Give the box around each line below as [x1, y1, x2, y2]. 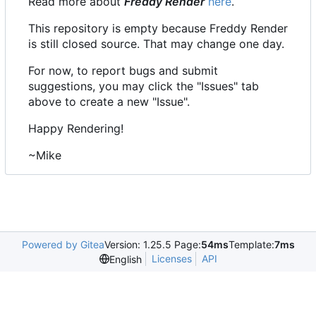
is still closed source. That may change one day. [28, 37, 284, 51]
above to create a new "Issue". [28, 95, 190, 109]
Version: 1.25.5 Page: [104, 238, 201, 251]
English [109, 253, 142, 265]
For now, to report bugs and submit [28, 63, 218, 78]
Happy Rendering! [28, 121, 123, 136]
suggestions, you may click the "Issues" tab [28, 79, 259, 94]
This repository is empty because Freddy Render [28, 21, 288, 36]
